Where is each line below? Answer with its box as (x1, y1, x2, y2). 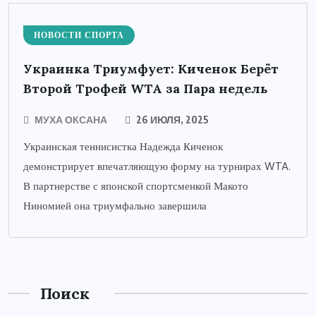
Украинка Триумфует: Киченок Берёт (23, 60, 279, 77)
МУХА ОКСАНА (35, 113, 107, 126)
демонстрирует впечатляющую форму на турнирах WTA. (23, 159, 291, 174)
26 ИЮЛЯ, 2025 (134, 113, 209, 126)
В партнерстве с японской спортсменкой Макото (23, 178, 248, 193)
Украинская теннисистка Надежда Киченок (23, 139, 223, 154)
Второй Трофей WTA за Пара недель (23, 80, 267, 97)
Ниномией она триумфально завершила (23, 198, 207, 213)
